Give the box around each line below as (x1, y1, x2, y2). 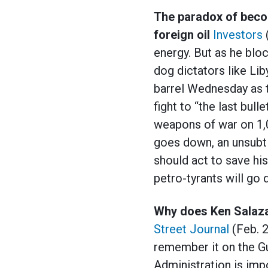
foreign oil (154, 28, 210, 42)
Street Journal (154, 222, 229, 237)
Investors (213, 28, 263, 42)
